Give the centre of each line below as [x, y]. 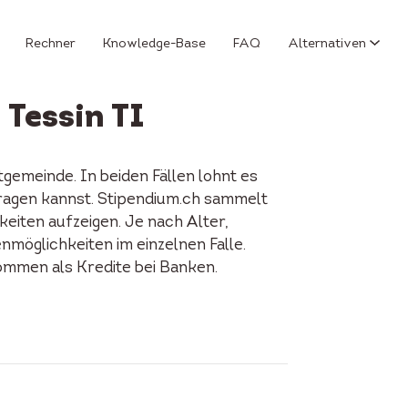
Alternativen [327, 44]
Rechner [51, 44]
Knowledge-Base [154, 44]
